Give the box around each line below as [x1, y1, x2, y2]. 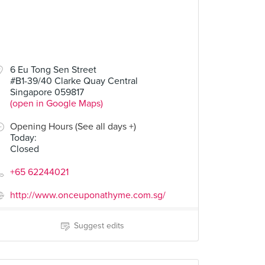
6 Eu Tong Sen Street [10, 64, 96, 76]
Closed [10, 143, 39, 155]
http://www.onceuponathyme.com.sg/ [10, 189, 166, 201]
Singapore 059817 [10, 86, 84, 98]
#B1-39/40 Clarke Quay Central [10, 75, 138, 87]
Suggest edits [73, 221, 124, 231]
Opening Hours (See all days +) [10, 121, 136, 132]
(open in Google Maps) [10, 98, 103, 109]
